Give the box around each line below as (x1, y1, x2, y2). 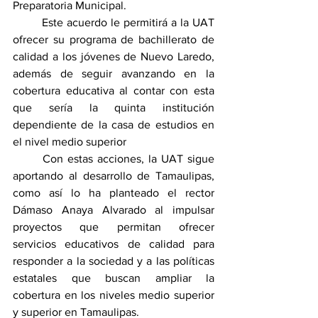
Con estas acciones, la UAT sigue (13, 153, 214, 165)
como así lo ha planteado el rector (13, 187, 214, 199)
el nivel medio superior (13, 136, 126, 148)
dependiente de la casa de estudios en (13, 119, 214, 131)
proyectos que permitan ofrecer (13, 221, 214, 234)
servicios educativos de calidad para (13, 238, 214, 251)
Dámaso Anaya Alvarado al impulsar (13, 204, 214, 216)
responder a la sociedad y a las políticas (13, 255, 214, 268)
